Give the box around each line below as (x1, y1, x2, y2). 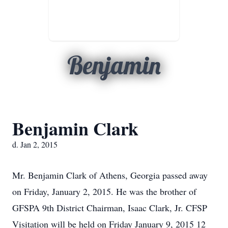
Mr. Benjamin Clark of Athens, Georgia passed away (12, 169, 208, 181)
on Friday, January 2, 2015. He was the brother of (12, 185, 196, 197)
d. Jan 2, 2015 (12, 139, 58, 150)
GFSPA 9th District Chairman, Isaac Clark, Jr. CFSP (12, 202, 207, 214)
